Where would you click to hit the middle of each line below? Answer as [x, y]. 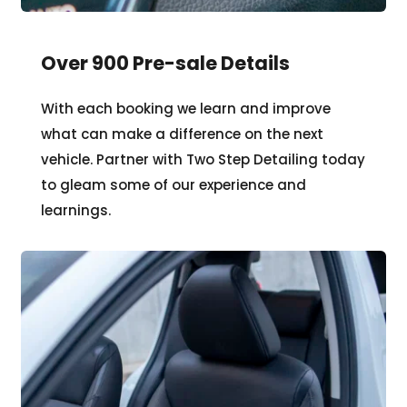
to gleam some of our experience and [174, 184]
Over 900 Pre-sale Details [167, 63]
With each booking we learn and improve [186, 108]
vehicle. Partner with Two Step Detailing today [203, 159]
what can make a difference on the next [182, 134]
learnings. [76, 210]
